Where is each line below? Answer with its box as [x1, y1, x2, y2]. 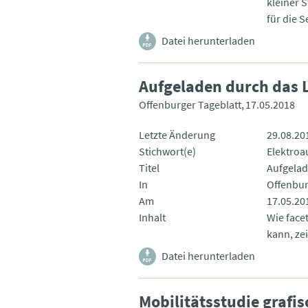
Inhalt [139, 210, 166, 224]
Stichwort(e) [139, 144, 196, 158]
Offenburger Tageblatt [139, 97, 241, 111]
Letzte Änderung [139, 127, 215, 142]
